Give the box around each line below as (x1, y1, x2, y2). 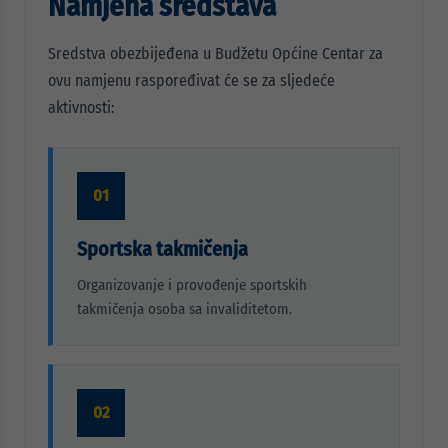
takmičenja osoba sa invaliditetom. (77, 300, 292, 318)
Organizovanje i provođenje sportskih (77, 276, 307, 294)
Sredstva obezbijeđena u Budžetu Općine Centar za (48, 44, 383, 63)
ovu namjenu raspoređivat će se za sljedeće (48, 71, 335, 90)
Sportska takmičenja (77, 237, 248, 261)
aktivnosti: (48, 98, 114, 117)
